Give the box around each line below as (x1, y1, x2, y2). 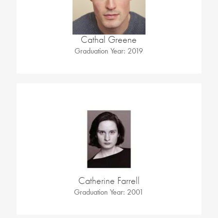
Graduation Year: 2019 (74, 46, 144, 56)
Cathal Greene (81, 34, 137, 46)
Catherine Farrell (78, 175, 140, 187)
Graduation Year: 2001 (74, 187, 144, 198)
